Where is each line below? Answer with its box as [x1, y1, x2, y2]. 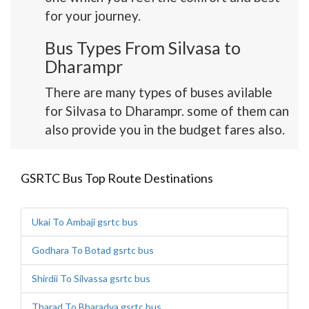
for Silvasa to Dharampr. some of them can [45, 103, 289, 119]
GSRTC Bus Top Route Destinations [21, 170, 213, 186]
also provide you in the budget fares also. [45, 121, 285, 137]
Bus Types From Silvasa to [45, 37, 241, 58]
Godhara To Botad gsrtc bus [32, 244, 154, 256]
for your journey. [45, 8, 141, 23]
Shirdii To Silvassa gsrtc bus [32, 272, 150, 284]
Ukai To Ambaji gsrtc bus [32, 216, 138, 228]
